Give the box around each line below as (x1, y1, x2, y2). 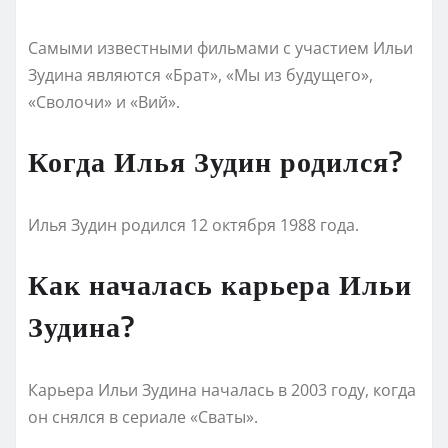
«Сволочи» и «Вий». (28, 90, 180, 113)
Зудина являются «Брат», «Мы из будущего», (28, 63, 373, 86)
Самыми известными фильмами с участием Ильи (28, 36, 413, 59)
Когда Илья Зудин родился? (28, 142, 403, 178)
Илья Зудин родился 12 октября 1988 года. (28, 213, 359, 236)
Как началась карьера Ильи (28, 265, 412, 301)
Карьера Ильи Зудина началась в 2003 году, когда (28, 378, 416, 401)
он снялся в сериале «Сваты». (28, 405, 258, 428)
